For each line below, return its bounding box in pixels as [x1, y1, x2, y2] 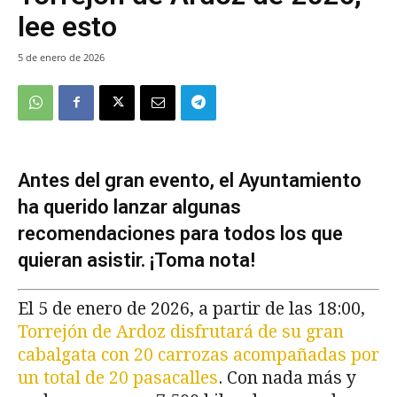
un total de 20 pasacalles [18, 367, 218, 388]
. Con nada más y [218, 367, 356, 388]
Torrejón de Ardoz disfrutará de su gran [18, 321, 344, 342]
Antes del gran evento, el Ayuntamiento [18, 168, 362, 191]
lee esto [18, 9, 117, 43]
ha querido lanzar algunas [18, 195, 241, 218]
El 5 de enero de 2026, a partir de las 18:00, [18, 298, 365, 319]
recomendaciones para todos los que [18, 222, 343, 245]
